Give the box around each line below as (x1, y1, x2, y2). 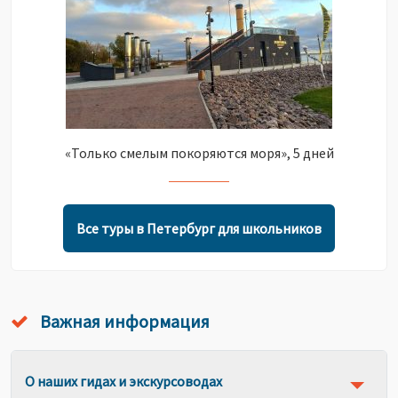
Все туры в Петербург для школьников (76, 219, 322, 237)
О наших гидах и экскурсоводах (25, 372, 222, 390)
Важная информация (36, 310, 210, 332)
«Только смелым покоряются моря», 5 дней (64, 144, 334, 162)
